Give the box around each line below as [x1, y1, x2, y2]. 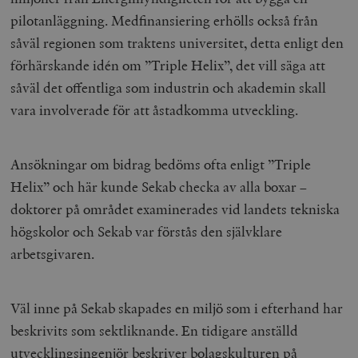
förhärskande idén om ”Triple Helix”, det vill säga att [10, 55, 326, 74]
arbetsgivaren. [10, 244, 95, 263]
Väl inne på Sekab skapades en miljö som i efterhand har [10, 298, 344, 317]
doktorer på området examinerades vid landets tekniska [10, 199, 340, 218]
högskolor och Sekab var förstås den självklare [10, 221, 283, 241]
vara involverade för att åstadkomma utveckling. [10, 100, 302, 119]
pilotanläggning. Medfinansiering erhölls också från [10, 10, 319, 30]
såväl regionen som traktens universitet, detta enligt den [10, 33, 344, 52]
